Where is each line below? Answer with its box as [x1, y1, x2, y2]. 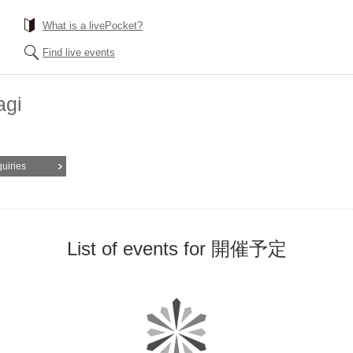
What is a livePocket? [43, 20, 143, 32]
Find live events [43, 46, 115, 58]
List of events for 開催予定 [66, 238, 287, 259]
